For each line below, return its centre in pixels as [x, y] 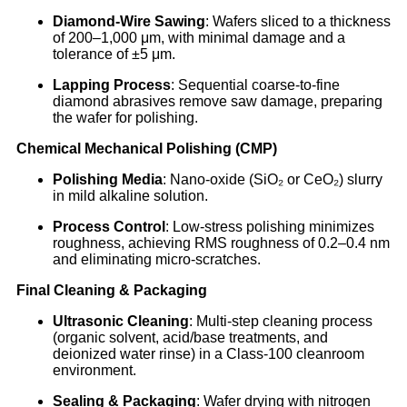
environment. [94, 371]
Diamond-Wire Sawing [129, 22]
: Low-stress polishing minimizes [270, 227]
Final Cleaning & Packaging [112, 291]
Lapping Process [112, 85]
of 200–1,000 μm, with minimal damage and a [199, 38]
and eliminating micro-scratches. [157, 260]
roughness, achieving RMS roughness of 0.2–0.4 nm [221, 243]
